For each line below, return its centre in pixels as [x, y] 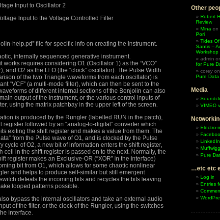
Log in [207, 177]
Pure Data [207, 76]
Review [204, 22]
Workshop [207, 52]
